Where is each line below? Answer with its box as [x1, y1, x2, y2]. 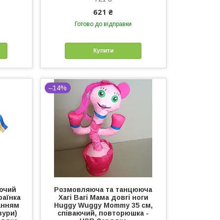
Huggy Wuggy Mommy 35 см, [54, 201, 153, 209]
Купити [93, 47, 113, 55]
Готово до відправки [75, 20, 132, 27]
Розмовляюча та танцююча [54, 185, 153, 193]
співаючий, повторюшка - [57, 209, 149, 217]
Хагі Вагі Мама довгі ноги [58, 193, 148, 201]
